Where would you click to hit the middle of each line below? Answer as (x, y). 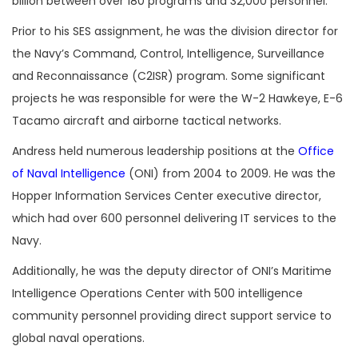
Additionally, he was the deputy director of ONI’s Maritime (172, 270)
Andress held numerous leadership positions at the (155, 151)
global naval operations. (80, 338)
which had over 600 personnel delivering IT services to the (174, 218)
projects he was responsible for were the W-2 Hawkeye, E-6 (177, 98)
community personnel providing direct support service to (172, 315)
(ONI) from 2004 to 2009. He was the (231, 173)
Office (316, 151)
